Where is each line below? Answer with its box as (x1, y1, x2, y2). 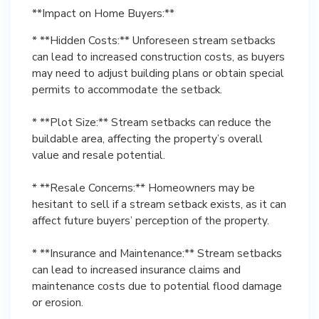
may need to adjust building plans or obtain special (32, 66, 284, 80)
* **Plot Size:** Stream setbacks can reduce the (32, 115, 271, 130)
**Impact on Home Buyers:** (32, 6, 174, 21)
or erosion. (32, 295, 83, 310)
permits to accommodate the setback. (32, 82, 222, 97)
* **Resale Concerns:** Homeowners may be (32, 180, 255, 195)
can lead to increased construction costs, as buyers (32, 49, 285, 64)
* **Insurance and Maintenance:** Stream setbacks (32, 246, 282, 261)
